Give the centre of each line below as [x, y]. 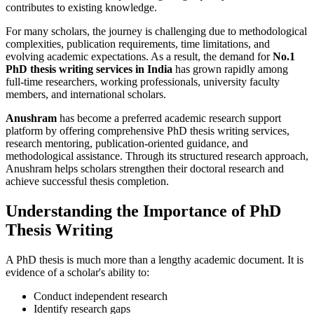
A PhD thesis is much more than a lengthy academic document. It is [155, 259]
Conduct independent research [101, 296]
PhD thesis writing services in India [89, 69]
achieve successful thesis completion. [87, 181]
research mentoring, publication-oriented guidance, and [127, 143]
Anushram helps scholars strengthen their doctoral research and [145, 168]
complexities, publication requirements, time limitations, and [138, 43]
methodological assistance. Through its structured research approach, [157, 156]
